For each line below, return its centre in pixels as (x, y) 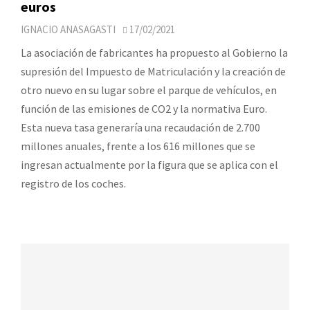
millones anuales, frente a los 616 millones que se (138, 146)
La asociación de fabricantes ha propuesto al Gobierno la (154, 52)
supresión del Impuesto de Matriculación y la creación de (153, 71)
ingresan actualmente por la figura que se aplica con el (149, 164)
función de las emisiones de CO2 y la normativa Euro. (144, 108)
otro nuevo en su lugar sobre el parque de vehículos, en (149, 90)
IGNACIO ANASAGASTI (68, 29)
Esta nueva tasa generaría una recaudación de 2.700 (140, 127)
